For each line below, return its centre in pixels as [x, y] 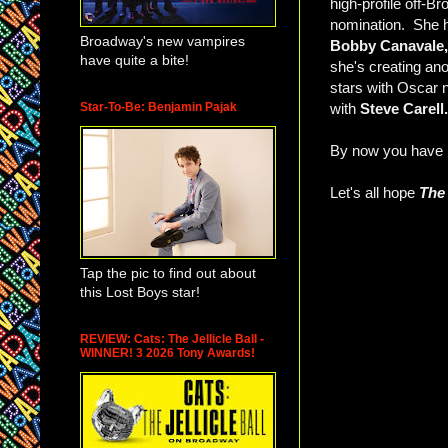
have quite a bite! [134, 59]
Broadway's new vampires [162, 40]
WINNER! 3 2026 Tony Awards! [167, 352]
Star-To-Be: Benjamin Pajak [158, 106]
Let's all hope [374, 193]
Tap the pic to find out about [168, 272]
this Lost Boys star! [140, 291]
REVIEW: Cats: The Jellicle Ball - [172, 338]
